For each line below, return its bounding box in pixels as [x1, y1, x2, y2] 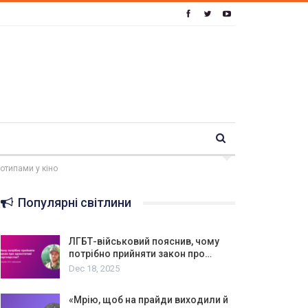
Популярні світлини [14, 195, 131, 210]
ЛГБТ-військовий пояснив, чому [68, 235, 219, 247]
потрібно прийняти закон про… [68, 247, 212, 259]
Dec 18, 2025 [68, 263, 120, 274]
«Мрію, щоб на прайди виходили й [68, 294, 228, 306]
